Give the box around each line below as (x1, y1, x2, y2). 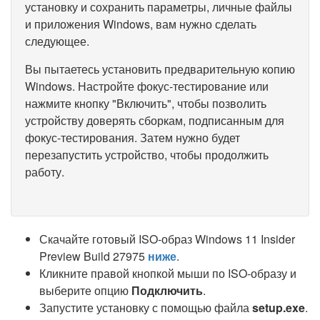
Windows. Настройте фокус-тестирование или (25, 78, 269, 94)
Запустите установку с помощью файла (39, 299, 252, 316)
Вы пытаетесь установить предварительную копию (25, 61, 295, 77)
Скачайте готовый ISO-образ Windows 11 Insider (39, 231, 295, 247)
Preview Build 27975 (39, 248, 148, 264)
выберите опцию (39, 282, 131, 299)
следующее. (25, 33, 89, 49)
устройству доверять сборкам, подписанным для (25, 112, 284, 129)
